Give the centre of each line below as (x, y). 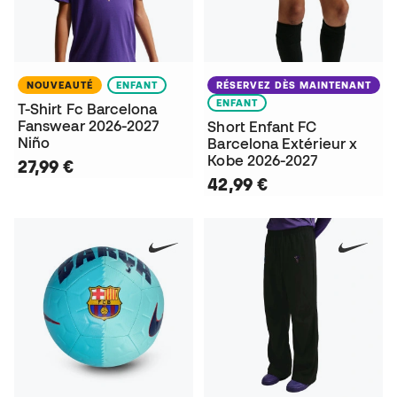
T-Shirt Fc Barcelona (88, 109)
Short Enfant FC (262, 126)
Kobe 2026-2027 (263, 160)
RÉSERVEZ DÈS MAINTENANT (294, 85)
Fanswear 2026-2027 (89, 125)
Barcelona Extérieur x (283, 143)
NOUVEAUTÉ (60, 85)
